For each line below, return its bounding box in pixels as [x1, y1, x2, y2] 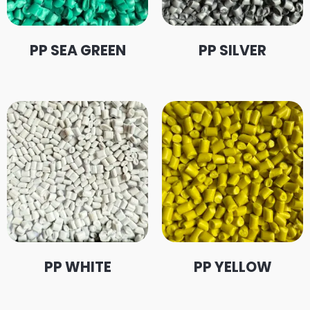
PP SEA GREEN [29, 39, 126, 60]
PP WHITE [44, 256, 111, 277]
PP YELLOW [193, 256, 272, 277]
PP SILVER [199, 39, 266, 60]
